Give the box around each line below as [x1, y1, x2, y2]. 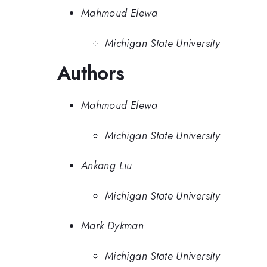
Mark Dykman [81, 218, 144, 234]
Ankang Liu [81, 158, 132, 174]
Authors [57, 58, 125, 87]
